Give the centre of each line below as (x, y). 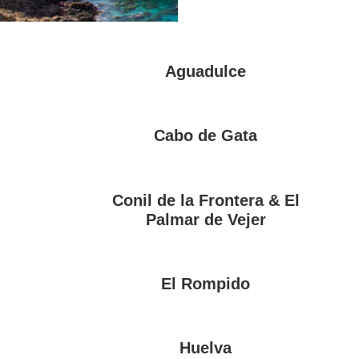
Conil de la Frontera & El (206, 200)
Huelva (206, 347)
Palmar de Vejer (206, 219)
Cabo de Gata (206, 136)
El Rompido (206, 283)
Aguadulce (206, 72)
